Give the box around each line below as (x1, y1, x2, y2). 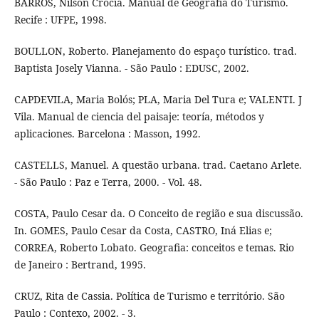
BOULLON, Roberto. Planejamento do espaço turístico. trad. (14, 44, 297, 58)
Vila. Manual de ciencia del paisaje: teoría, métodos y (14, 110, 264, 124)
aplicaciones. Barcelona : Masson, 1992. (14, 127, 201, 141)
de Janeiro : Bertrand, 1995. (14, 258, 146, 272)
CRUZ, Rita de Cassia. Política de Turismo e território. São (14, 289, 285, 303)
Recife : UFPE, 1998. (14, 13, 107, 27)
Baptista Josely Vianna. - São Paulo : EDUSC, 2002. (14, 61, 249, 75)
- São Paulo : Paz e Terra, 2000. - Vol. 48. (14, 175, 202, 189)
